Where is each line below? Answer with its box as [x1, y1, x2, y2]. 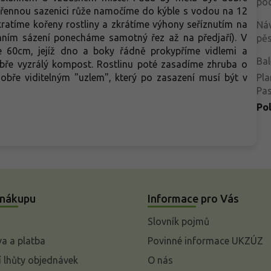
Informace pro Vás [148, 192, 239, 204]
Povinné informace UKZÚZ [148, 235, 263, 246]
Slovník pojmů [148, 215, 209, 227]
